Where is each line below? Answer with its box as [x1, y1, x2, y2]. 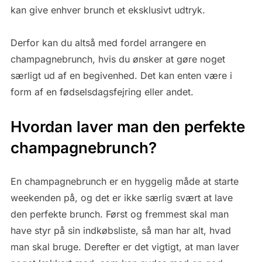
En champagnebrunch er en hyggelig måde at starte [10, 175, 239, 188]
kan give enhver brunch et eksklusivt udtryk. [10, 4, 205, 16]
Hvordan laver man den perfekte [10, 118, 245, 136]
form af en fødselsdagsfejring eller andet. [10, 86, 194, 98]
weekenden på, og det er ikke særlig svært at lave [10, 192, 233, 204]
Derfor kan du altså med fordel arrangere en [10, 37, 206, 49]
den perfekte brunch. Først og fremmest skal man [10, 208, 229, 220]
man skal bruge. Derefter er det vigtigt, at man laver [10, 241, 239, 253]
